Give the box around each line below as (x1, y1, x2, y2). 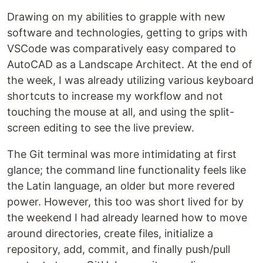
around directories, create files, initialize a (7, 227, 213, 240)
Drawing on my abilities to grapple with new (7, 11, 225, 23)
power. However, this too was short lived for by (7, 195, 244, 208)
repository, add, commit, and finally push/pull (7, 243, 230, 255)
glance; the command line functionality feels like (7, 164, 246, 176)
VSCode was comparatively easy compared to (7, 42, 236, 55)
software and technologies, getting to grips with (7, 26, 248, 39)
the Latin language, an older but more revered (7, 180, 235, 192)
